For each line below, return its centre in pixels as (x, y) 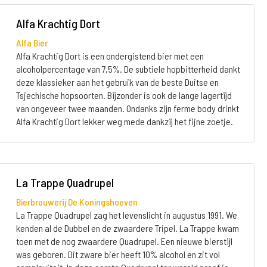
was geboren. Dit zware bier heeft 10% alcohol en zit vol (118, 254)
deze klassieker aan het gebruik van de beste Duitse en (117, 82)
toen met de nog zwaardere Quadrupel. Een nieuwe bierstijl (124, 241)
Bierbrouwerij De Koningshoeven (77, 202)
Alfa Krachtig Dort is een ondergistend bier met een (110, 56)
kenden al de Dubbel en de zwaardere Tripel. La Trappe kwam (127, 228)
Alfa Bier (32, 43)
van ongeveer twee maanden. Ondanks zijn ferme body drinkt (127, 108)
